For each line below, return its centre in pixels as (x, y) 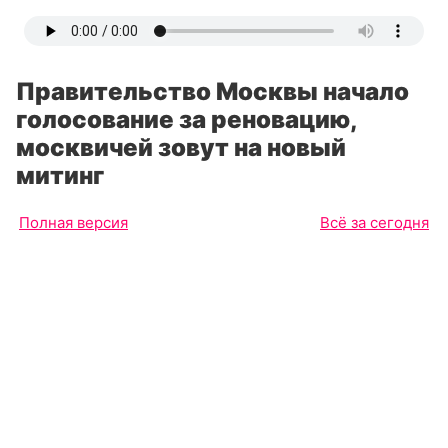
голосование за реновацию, (186, 119)
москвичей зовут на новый (181, 147)
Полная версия (73, 222)
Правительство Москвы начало (212, 91)
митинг (60, 175)
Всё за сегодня (374, 222)
